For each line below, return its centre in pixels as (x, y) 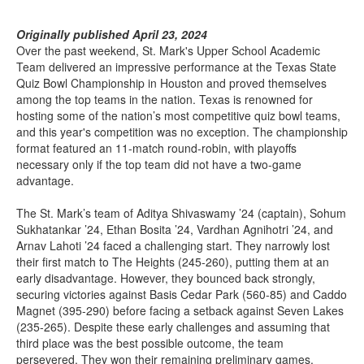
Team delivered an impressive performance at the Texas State (176, 67)
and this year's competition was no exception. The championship (182, 132)
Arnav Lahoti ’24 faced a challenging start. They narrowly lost (173, 246)
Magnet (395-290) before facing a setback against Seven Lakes (180, 311)
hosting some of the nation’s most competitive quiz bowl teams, (178, 116)
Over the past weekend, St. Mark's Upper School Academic (168, 51)
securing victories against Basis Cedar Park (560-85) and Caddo (182, 295)
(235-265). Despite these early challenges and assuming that (173, 327)
